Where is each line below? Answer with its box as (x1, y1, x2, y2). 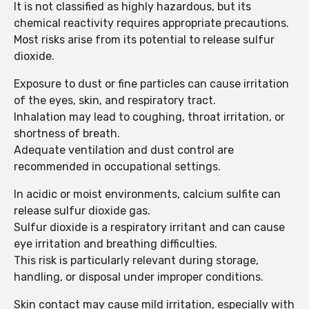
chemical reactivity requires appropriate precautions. (14, 17, 289, 30)
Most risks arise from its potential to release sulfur (14, 33, 275, 47)
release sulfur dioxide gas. (14, 204, 150, 218)
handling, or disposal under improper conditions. (14, 270, 263, 284)
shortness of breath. (14, 127, 120, 141)
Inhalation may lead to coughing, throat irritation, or (14, 110, 285, 124)
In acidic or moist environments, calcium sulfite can (14, 188, 281, 201)
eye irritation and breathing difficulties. (14, 237, 217, 251)
